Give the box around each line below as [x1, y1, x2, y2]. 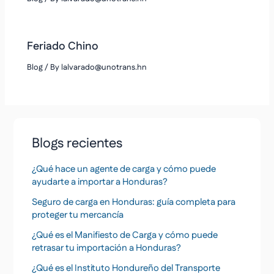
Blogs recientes [32, 133, 123, 153]
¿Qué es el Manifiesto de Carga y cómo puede [32, 228, 218, 242]
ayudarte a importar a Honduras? [32, 175, 168, 188]
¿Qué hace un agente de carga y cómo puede [32, 162, 217, 176]
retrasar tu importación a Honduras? [32, 241, 182, 254]
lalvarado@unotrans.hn [61, 61, 147, 73]
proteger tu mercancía [32, 208, 124, 221]
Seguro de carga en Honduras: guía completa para [32, 195, 236, 209]
